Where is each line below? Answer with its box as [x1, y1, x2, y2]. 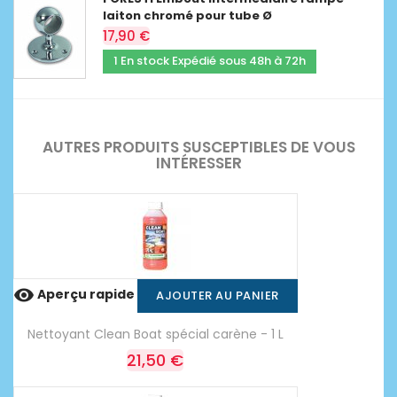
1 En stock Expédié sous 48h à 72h [113, 51, 306, 69]
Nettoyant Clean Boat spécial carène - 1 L [27, 324, 284, 343]
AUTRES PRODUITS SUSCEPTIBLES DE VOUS [42, 136, 355, 158]
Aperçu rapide [35, 285, 137, 304]
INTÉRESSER [155, 152, 242, 174]
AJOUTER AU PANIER [156, 286, 279, 304]
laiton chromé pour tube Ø [103, 6, 272, 24]
